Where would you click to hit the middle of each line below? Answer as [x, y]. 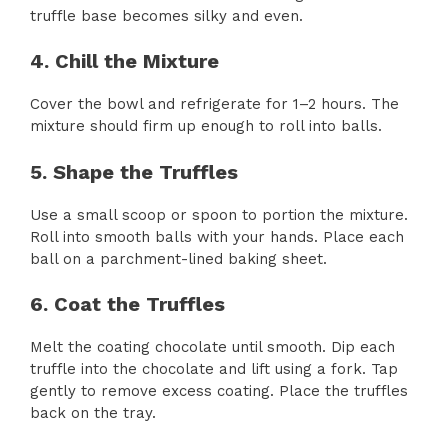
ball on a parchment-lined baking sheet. [178, 258]
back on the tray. [93, 413]
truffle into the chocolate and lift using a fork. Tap [214, 369]
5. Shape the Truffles [134, 171]
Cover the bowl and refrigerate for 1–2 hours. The [214, 104]
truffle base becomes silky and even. [166, 15]
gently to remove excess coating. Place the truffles [219, 391]
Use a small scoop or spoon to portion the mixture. [219, 214]
